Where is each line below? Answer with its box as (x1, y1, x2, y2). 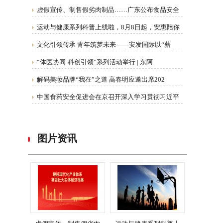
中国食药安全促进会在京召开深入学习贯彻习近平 (37, 93, 179, 101)
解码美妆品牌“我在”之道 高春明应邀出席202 (37, 76, 165, 83)
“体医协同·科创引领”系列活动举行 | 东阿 (37, 58, 153, 66)
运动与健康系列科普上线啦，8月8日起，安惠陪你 (37, 23, 180, 31)
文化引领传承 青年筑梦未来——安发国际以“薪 (37, 41, 171, 48)
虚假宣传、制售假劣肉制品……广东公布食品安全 (37, 6, 179, 13)
